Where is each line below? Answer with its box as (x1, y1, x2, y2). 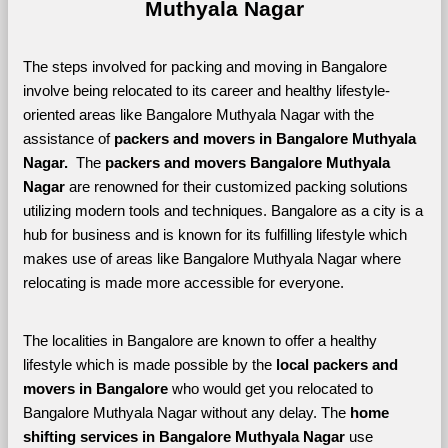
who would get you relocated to (171, 381, 373, 397)
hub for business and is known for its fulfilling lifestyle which (22, 227, 407, 243)
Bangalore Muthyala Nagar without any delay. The (22, 405, 350, 421)
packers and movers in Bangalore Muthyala (113, 131, 416, 147)
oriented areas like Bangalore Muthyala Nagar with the (22, 107, 374, 123)
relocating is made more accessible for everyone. (22, 275, 348, 291)
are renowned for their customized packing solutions (64, 179, 408, 195)
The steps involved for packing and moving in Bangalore (22, 59, 387, 75)
